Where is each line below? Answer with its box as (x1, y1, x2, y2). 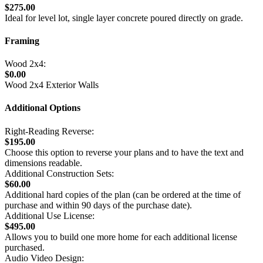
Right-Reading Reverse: (5, 126, 94, 136)
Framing (5, 35, 39, 46)
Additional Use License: (5, 210, 95, 221)
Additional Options (5, 103, 80, 113)
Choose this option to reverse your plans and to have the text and (5, 147, 244, 157)
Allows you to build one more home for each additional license (5, 231, 237, 242)
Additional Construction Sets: (5, 168, 114, 178)
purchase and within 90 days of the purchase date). (5, 200, 192, 210)
